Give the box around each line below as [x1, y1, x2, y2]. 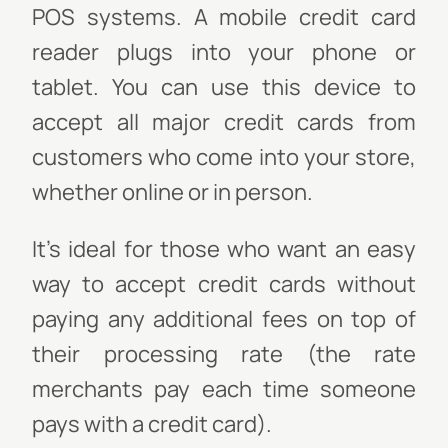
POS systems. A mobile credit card [32, 2, 416, 32]
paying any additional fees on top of [32, 304, 416, 334]
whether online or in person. [32, 177, 313, 207]
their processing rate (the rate [32, 339, 416, 369]
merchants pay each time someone [32, 374, 416, 404]
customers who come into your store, [32, 142, 416, 172]
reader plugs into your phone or [32, 37, 416, 67]
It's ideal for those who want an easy [32, 234, 416, 264]
